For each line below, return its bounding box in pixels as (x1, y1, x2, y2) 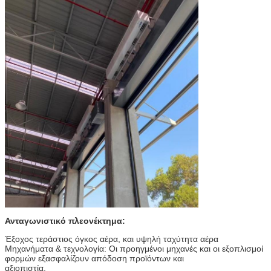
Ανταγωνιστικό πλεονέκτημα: (5, 215, 125, 226)
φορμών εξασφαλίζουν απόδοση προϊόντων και (5, 253, 184, 263)
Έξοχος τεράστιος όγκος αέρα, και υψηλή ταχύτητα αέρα (5, 233, 218, 244)
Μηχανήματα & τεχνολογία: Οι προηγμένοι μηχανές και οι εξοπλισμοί (5, 243, 263, 253)
